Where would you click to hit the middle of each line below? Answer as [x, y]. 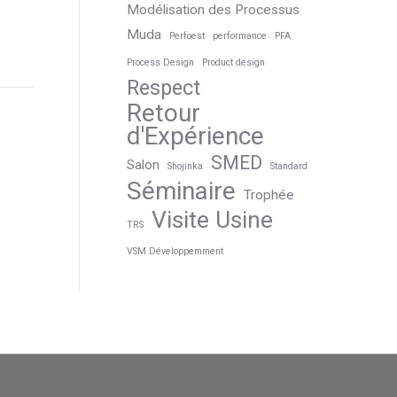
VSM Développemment [175, 251]
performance [239, 36]
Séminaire [181, 191]
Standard [288, 166]
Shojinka [185, 166]
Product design [233, 62]
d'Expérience [195, 136]
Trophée [269, 195]
